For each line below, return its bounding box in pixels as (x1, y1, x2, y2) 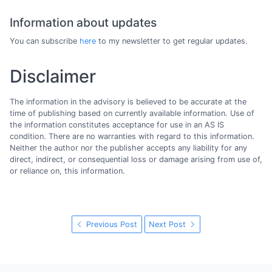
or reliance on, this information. (10, 166, 125, 175)
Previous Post (84, 219, 138, 229)
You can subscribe (10, 36, 80, 46)
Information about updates (10, 15, 157, 30)
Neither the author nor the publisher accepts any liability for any (10, 143, 247, 152)
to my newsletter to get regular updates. (96, 36, 248, 46)
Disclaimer (10, 66, 96, 87)
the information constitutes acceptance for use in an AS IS (10, 120, 224, 129)
